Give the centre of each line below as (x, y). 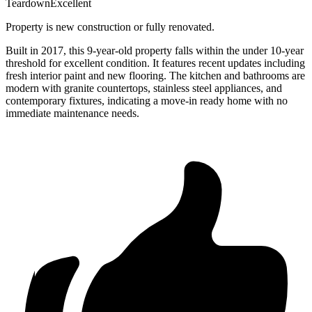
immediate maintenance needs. (72, 114)
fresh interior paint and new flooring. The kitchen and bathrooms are (155, 76)
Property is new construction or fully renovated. (110, 27)
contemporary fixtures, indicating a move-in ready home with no (147, 101)
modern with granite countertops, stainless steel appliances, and (144, 88)
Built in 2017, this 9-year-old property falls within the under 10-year (155, 51)
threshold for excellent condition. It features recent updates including (155, 63)
